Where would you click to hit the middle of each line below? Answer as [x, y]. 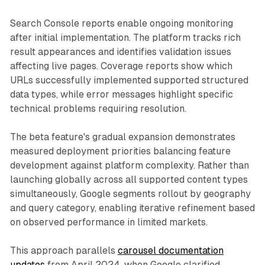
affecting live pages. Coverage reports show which [121, 66]
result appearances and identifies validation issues [120, 51]
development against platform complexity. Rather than [129, 165]
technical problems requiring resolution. [98, 108]
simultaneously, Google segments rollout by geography [130, 193]
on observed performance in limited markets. [109, 222]
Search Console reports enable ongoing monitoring [121, 23]
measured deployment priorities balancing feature [120, 151]
